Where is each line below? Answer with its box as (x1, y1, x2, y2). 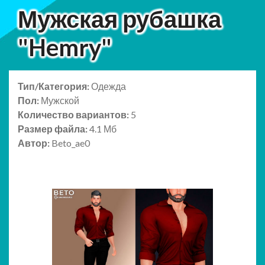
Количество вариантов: (18, 109, 131, 121)
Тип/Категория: (18, 80, 91, 92)
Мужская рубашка (18, 5, 221, 34)
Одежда (91, 80, 126, 92)
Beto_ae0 (51, 137, 90, 149)
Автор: (18, 137, 51, 149)
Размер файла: (18, 123, 89, 135)
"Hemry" (18, 33, 112, 62)
